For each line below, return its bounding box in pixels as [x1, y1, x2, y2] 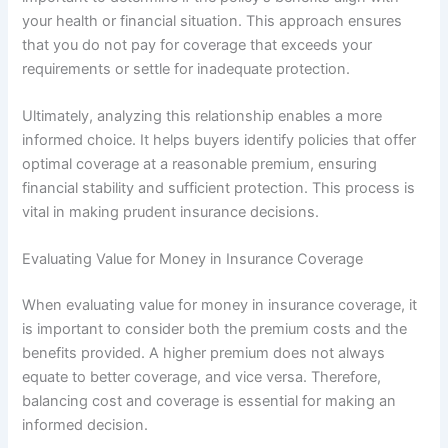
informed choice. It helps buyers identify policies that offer [22, 131, 417, 150]
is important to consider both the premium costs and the [22, 320, 408, 339]
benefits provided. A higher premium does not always [22, 344, 386, 363]
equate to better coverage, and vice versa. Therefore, [22, 368, 382, 387]
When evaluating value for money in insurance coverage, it [22, 296, 418, 315]
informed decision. [22, 416, 149, 435]
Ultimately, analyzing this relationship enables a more [22, 107, 383, 126]
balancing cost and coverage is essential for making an [22, 392, 397, 411]
